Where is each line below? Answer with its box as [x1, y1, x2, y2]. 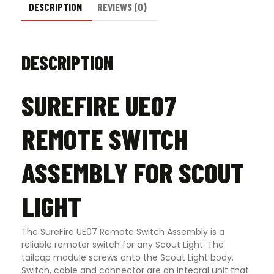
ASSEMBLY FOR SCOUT [21, 155, 244, 189]
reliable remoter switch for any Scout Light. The [21, 238, 224, 251]
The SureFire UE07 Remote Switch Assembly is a [21, 225, 224, 238]
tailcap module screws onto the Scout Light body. [21, 251, 234, 264]
